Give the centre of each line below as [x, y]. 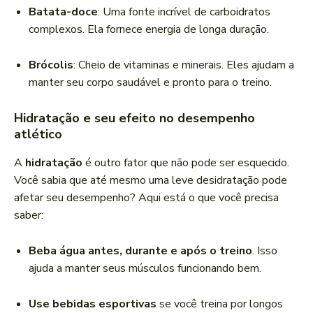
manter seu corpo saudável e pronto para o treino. [150, 83]
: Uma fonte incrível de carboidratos [184, 12]
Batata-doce [63, 12]
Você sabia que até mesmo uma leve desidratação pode [151, 181]
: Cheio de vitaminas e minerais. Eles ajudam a [184, 65]
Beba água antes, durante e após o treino [140, 251]
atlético [38, 134]
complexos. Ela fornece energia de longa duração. [149, 30]
